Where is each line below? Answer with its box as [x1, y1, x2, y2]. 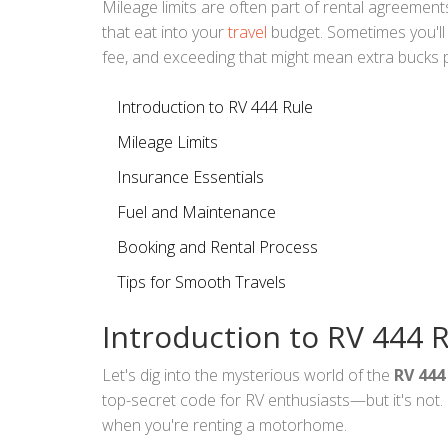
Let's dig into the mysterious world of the [102, 363, 394, 386]
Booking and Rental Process [117, 235, 318, 258]
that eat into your [102, 20, 228, 43]
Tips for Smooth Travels [117, 270, 286, 293]
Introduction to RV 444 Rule [117, 95, 313, 118]
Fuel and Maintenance [117, 200, 276, 223]
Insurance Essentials [117, 165, 264, 188]
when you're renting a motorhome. [102, 413, 347, 436]
